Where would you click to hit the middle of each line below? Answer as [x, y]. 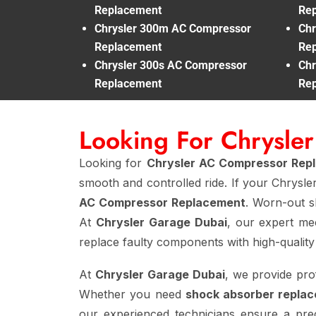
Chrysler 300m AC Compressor [173, 28]
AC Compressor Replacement [162, 202]
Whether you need [132, 294]
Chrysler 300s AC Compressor [171, 65]
